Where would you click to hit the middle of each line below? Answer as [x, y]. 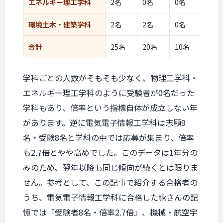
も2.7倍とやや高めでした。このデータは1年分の [110, 152]
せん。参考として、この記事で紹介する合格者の [110, 182]
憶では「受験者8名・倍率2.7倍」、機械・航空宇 [110, 212]
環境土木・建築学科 [60, 24]
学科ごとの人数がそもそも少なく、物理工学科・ [111, 78]
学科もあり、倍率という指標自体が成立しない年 [110, 108]
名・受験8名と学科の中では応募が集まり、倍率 [109, 137]
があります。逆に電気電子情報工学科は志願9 [104, 122]
